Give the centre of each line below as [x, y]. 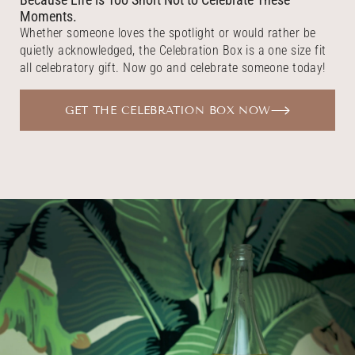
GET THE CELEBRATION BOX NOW [168, 110]
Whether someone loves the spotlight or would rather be [168, 33]
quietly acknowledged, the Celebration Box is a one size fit [173, 51]
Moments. [48, 17]
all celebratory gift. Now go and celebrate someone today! [173, 68]
